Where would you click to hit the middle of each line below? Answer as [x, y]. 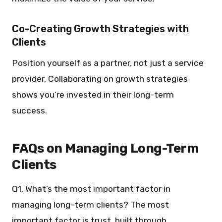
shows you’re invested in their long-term [93, 95]
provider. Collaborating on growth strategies [100, 79]
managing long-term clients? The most [90, 205]
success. [29, 111]
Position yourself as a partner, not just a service [108, 63]
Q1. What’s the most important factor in [91, 189]
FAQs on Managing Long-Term [105, 148]
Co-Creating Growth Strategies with [100, 29]
